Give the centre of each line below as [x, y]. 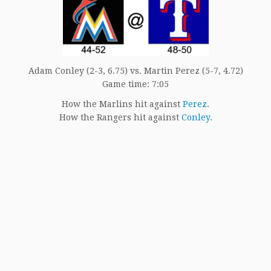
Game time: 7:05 [135, 84]
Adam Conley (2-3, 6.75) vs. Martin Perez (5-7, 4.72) [135, 70]
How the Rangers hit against [120, 117]
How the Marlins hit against [122, 104]
